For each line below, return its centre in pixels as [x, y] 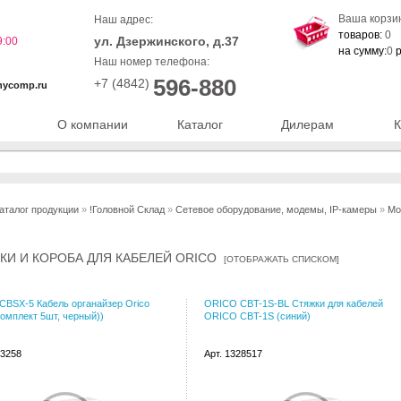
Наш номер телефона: [152, 62]
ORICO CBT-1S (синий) [257, 316]
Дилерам [307, 124]
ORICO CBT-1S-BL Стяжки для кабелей [294, 303]
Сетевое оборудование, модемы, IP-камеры [276, 209]
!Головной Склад [127, 209]
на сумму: [363, 51]
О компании [92, 124]
